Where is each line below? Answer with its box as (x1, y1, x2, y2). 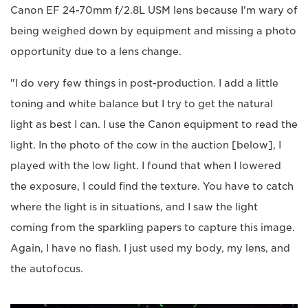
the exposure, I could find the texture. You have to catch (10, 181, 294, 192)
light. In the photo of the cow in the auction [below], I (10, 140, 281, 151)
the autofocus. (10, 263, 83, 275)
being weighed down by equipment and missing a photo (10, 25, 296, 37)
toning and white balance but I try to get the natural (10, 98, 273, 110)
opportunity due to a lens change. (10, 46, 181, 58)
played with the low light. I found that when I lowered (10, 160, 281, 172)
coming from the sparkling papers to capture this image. (10, 222, 295, 234)
